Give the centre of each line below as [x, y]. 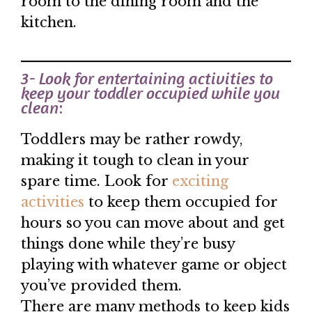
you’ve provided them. [101, 286]
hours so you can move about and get [153, 223]
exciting [200, 181]
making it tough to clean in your [135, 161]
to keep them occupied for [181, 202]
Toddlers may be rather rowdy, [132, 140]
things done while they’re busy [128, 244]
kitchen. [49, 23]
